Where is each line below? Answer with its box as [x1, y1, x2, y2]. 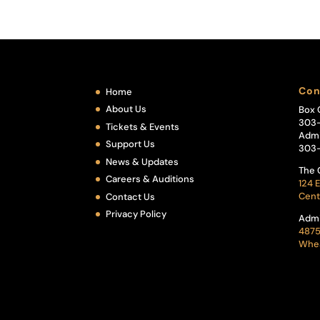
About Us [106, 103, 147, 115]
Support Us [106, 138, 156, 150]
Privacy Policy [106, 208, 167, 220]
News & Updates [106, 155, 179, 168]
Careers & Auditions [106, 173, 195, 185]
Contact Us [106, 190, 156, 203]
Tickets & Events [106, 120, 180, 133]
